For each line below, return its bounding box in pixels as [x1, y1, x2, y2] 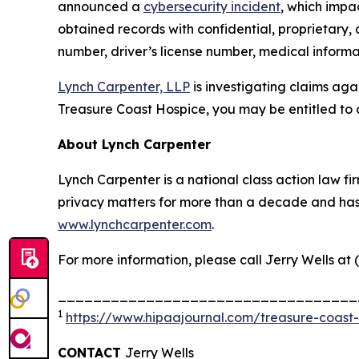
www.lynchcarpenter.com [58, 216, 212, 233]
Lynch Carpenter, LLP [58, 79, 190, 95]
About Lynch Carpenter [58, 136, 211, 153]
